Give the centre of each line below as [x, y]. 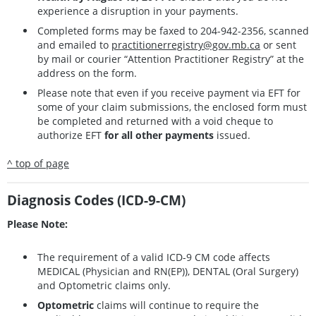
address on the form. [87, 73]
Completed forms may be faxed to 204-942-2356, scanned [173, 30]
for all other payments [159, 135]
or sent [278, 44]
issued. [232, 135]
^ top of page [38, 164]
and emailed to [74, 44]
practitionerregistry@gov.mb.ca [186, 44]
